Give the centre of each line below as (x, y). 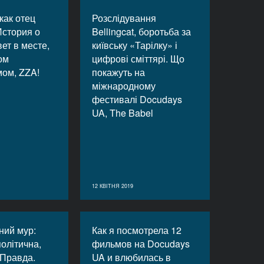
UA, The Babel (123, 113)
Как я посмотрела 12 (137, 230)
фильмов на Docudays (141, 244)
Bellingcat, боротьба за (141, 32)
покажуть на (118, 72)
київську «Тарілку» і (135, 45)
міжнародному (124, 86)
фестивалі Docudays (137, 99)
